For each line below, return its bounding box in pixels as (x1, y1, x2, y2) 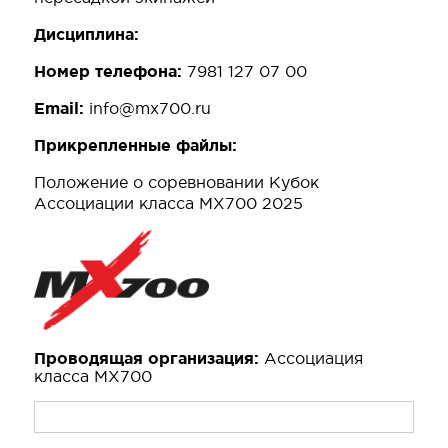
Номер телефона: (34, 62, 187, 81)
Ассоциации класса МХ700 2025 (34, 194, 303, 213)
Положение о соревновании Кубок (34, 173, 319, 192)
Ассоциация (264, 349, 363, 368)
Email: (34, 99, 89, 118)
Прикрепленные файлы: (34, 136, 237, 155)
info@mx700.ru (89, 99, 211, 118)
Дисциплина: (34, 25, 139, 44)
